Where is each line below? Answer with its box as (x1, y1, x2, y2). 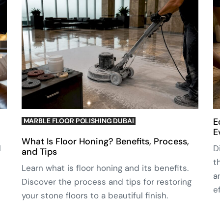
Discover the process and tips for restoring (22, 176, 192, 187)
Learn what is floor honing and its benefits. (22, 162, 189, 173)
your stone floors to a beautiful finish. (22, 190, 168, 201)
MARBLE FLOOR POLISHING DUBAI (23, 116, 134, 125)
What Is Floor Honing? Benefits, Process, (22, 135, 189, 147)
